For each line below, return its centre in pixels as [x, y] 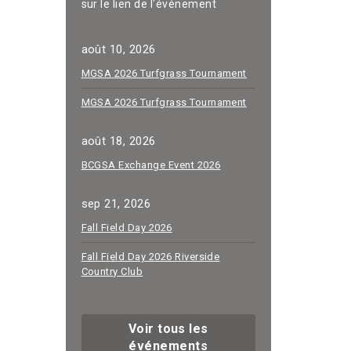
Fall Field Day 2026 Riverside [150, 256]
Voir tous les [168, 328]
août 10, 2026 [118, 49]
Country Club [112, 271]
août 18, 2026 [118, 141]
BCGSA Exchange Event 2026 [151, 165]
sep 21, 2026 [116, 203]
